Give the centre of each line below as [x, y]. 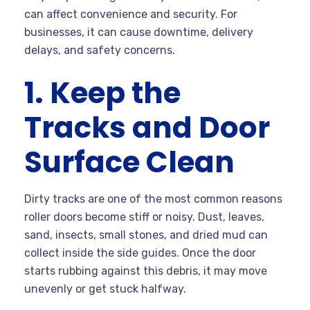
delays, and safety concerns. [100, 50]
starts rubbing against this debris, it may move [146, 271]
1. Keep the [102, 93]
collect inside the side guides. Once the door [140, 253]
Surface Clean [129, 162]
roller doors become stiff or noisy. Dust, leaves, [144, 217]
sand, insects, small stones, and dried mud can [146, 235]
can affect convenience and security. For [131, 14]
